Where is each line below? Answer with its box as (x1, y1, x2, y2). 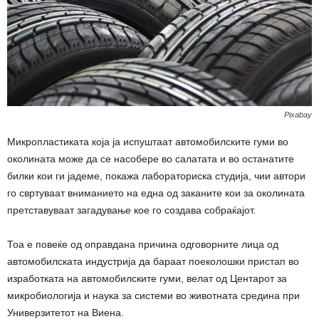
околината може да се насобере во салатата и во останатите (7, 153, 294, 165)
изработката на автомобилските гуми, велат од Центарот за (7, 273, 287, 285)
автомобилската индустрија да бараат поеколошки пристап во (7, 256, 299, 268)
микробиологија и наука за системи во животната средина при (7, 290, 300, 302)
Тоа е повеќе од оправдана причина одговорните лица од (7, 239, 278, 251)
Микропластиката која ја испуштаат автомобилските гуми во (7, 136, 288, 148)
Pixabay (284, 110, 312, 120)
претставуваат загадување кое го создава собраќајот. (7, 204, 256, 216)
